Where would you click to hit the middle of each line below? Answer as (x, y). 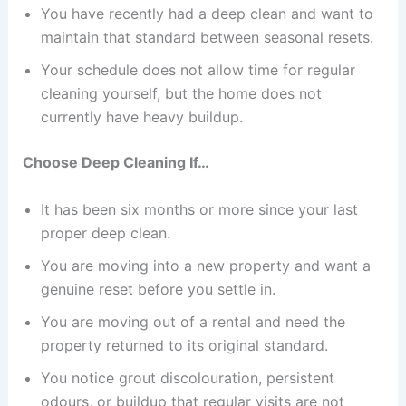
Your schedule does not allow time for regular (198, 69)
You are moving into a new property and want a (205, 265)
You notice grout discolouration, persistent (187, 377)
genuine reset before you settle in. (158, 289)
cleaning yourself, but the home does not (181, 93)
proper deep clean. (105, 232)
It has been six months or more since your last (199, 209)
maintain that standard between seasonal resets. (207, 37)
